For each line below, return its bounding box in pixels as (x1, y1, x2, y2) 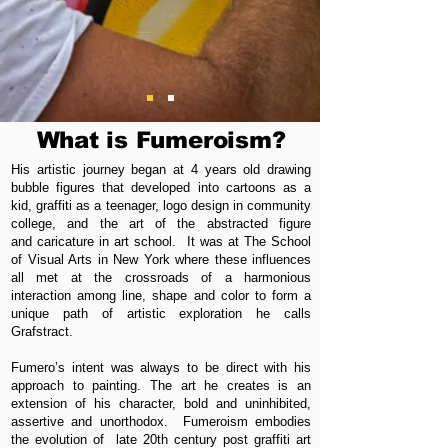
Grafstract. (11, 324, 77, 339)
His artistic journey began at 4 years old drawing (11, 162, 311, 177)
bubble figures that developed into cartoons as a (11, 180, 311, 195)
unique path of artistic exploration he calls (11, 306, 311, 321)
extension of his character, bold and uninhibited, (11, 396, 311, 411)
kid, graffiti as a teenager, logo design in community (11, 198, 311, 213)
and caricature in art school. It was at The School (11, 234, 311, 249)
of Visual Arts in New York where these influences (11, 252, 311, 267)
